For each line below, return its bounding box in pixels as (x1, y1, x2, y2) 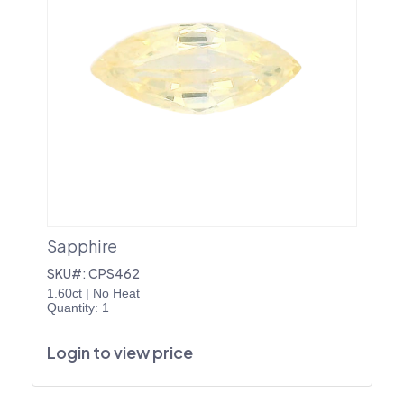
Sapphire (47, 234, 117, 256)
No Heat (93, 285, 140, 300)
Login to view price (47, 341, 193, 363)
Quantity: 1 (47, 299, 109, 315)
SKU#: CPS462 (47, 264, 140, 281)
